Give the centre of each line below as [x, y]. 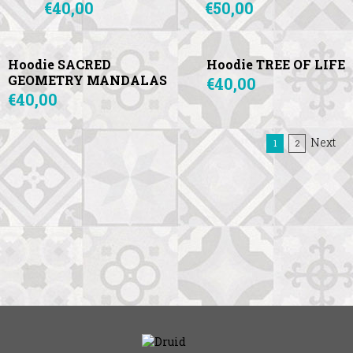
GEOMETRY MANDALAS [87, 80]
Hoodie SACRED [59, 65]
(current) [294, 143]
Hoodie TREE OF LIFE [276, 65]
